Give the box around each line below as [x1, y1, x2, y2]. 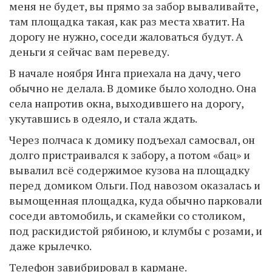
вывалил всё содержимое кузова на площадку [9, 162, 250, 177]
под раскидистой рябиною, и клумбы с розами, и [9, 223, 262, 238]
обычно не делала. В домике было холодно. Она [9, 80, 256, 95]
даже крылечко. [9, 238, 92, 253]
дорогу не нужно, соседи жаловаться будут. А [9, 29, 243, 44]
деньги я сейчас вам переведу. [9, 44, 169, 59]
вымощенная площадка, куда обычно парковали [9, 192, 262, 208]
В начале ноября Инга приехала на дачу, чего [9, 65, 240, 80]
